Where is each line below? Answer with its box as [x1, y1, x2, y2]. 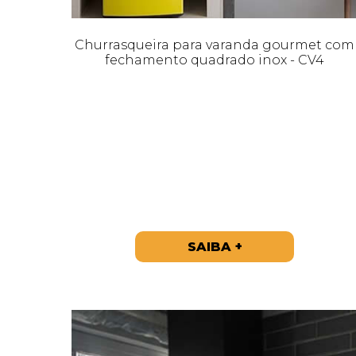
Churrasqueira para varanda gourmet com [75, 37, 354, 52]
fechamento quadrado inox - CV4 [105, 52, 324, 68]
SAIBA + [187, 238, 242, 254]
